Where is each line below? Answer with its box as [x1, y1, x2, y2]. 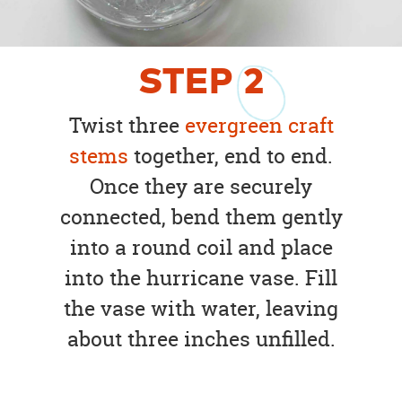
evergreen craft [184, 111, 334, 140]
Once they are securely [90, 172, 312, 201]
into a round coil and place [69, 233, 333, 262]
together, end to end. [128, 142, 333, 170]
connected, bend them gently [59, 203, 343, 232]
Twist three [68, 111, 185, 140]
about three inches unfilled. [66, 325, 336, 354]
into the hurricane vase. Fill [65, 264, 337, 293]
